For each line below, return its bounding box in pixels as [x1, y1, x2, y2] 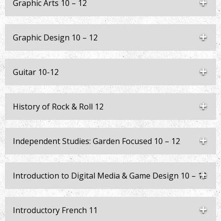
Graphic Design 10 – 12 [13, 32, 98, 43]
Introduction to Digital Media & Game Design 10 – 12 [13, 170, 207, 181]
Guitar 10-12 [13, 67, 59, 77]
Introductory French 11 [13, 205, 98, 216]
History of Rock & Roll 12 [13, 101, 104, 112]
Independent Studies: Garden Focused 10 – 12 [13, 136, 180, 147]
